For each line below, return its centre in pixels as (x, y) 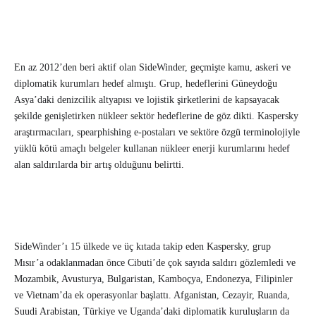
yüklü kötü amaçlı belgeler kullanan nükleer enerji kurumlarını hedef (152, 149)
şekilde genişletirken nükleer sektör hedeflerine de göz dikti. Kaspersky (156, 116)
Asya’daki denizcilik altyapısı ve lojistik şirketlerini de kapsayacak (147, 100)
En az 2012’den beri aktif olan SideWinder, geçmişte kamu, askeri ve (152, 68)
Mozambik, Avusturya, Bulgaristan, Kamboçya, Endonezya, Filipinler (153, 279)
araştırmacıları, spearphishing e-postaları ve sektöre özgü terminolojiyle (157, 133)
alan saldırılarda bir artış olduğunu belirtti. (99, 165)
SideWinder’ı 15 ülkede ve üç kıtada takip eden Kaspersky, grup (142, 247)
